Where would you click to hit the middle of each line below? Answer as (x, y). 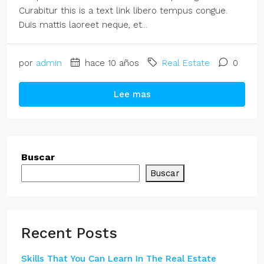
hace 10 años (110, 63)
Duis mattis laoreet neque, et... (83, 25)
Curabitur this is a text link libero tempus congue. (123, 11)
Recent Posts (69, 233)
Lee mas (132, 94)
